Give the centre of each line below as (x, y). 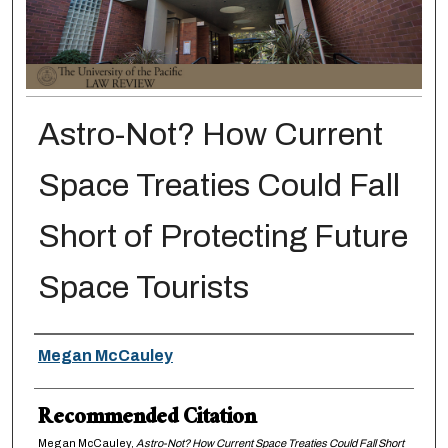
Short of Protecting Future (222, 237)
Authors (72, 354)
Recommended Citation (146, 420)
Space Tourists (143, 288)
